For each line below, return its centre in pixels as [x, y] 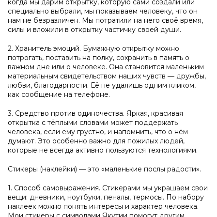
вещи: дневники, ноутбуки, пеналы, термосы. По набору [106, 197]
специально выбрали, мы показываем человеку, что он [103, 11]
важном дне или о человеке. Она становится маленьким [106, 67]
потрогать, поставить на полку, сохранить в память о [99, 58]
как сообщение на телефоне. [59, 94]
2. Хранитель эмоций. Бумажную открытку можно [93, 48]
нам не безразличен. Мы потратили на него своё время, [105, 20]
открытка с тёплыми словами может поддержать [93, 123]
